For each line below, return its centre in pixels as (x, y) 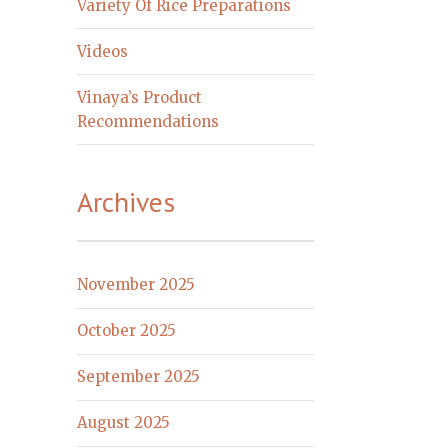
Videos (103, 51)
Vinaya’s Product (140, 97)
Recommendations (148, 121)
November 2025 (136, 285)
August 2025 (124, 423)
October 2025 (127, 331)
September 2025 (139, 377)
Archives (126, 202)
